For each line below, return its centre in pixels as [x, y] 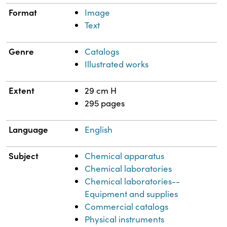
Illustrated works [117, 64]
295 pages [105, 103]
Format [23, 12]
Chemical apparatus [125, 156]
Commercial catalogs [127, 206]
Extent [22, 90]
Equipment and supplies [131, 194]
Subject [24, 155]
